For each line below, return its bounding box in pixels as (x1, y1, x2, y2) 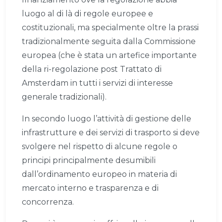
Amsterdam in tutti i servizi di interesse (22, 78, 173, 88)
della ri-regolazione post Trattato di (22, 64, 162, 74)
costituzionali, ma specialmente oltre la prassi (22, 23, 199, 33)
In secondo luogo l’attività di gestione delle (22, 114, 191, 124)
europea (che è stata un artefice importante (22, 51, 197, 60)
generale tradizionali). (22, 92, 107, 102)
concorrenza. (22, 197, 74, 207)
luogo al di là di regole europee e (22, 9, 153, 19)
